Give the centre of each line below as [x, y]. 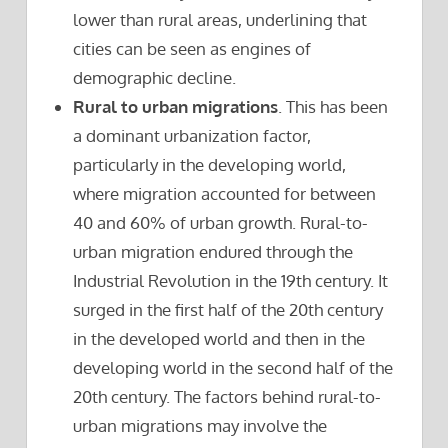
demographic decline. [155, 78]
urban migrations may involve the [200, 426]
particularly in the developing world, [210, 165]
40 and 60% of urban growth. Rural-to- [221, 223]
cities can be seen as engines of [192, 49]
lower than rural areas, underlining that [220, 20]
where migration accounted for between [225, 194]
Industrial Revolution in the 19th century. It [231, 281]
